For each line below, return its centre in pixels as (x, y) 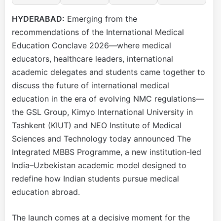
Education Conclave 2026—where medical (92, 45)
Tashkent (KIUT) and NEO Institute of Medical (97, 125)
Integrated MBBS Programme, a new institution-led (107, 152)
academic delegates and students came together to (109, 72)
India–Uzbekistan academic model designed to (99, 165)
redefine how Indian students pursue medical (95, 178)
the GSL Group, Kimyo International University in (102, 112)
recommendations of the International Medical (98, 32)
